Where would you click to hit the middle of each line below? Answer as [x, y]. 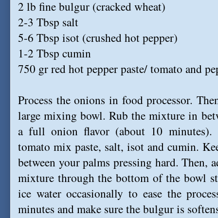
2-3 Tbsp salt [48, 22]
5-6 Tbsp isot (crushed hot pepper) [98, 37]
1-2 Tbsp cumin [54, 53]
